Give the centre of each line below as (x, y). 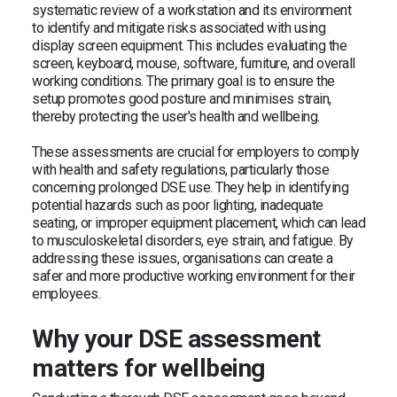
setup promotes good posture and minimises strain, (182, 98)
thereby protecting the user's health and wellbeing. (176, 116)
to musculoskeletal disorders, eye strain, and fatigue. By (193, 240)
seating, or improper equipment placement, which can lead (198, 222)
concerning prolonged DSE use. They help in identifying (190, 187)
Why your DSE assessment (176, 339)
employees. (66, 293)
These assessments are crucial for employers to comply (196, 152)
